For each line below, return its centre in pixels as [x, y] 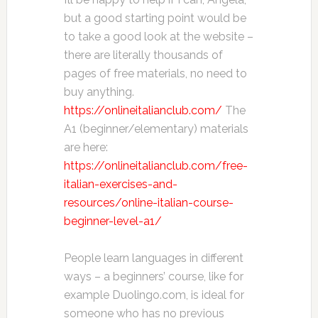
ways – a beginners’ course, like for [153, 276]
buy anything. [99, 92]
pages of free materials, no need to [155, 73]
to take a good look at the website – [158, 37]
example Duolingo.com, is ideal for [154, 295]
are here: [86, 147]
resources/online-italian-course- [148, 203]
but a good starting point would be [155, 18]
